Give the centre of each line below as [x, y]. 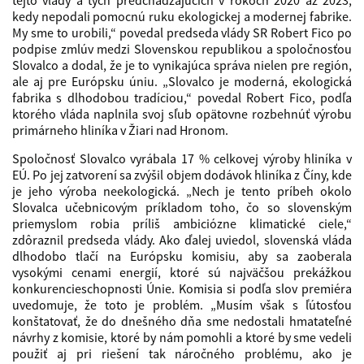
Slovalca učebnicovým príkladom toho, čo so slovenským [182, 207]
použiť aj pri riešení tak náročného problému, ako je [182, 353]
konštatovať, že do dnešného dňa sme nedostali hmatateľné [182, 321]
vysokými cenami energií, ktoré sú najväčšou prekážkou [182, 272]
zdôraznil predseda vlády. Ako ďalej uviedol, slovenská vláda [182, 240]
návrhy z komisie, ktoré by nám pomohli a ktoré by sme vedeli [182, 337]
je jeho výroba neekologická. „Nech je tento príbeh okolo [182, 191]
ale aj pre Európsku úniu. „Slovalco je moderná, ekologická [182, 81]
